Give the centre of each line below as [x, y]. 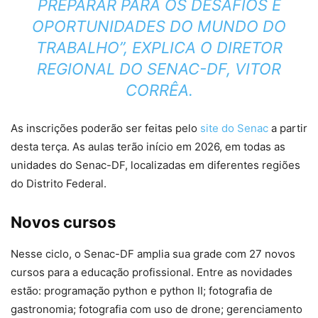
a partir [288, 128]
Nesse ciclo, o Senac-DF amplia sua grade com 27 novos [153, 253]
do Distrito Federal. [59, 183]
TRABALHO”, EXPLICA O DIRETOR [159, 47]
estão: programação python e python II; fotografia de [142, 290]
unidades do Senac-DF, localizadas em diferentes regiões [155, 165]
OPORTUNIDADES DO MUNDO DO [159, 26]
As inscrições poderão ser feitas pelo [105, 128]
